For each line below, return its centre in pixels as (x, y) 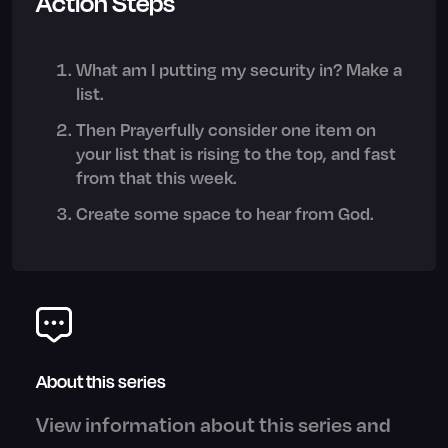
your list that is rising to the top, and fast (236, 153)
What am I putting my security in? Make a (239, 69)
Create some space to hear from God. (225, 213)
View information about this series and (213, 424)
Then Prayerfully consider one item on (226, 129)
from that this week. (156, 177)
